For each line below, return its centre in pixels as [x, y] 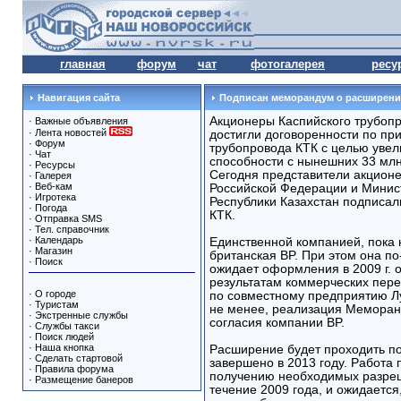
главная [83, 64]
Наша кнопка [64, 347]
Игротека [55, 197]
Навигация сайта [77, 98]
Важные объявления [81, 121]
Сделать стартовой [78, 358]
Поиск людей [64, 337]
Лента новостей [72, 132]
